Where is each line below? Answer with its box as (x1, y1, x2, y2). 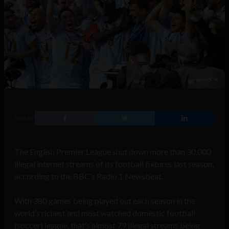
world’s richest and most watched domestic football (14, 208, 195, 218)
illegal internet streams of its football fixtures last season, (14, 159, 214, 169)
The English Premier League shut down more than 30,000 (14, 147, 211, 157)
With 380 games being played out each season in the (14, 196, 195, 206)
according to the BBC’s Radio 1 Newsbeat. (14, 171, 163, 181)
